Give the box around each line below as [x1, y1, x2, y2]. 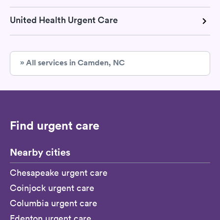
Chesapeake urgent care [10, 166, 108, 178]
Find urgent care [10, 117, 99, 133]
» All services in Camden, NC [20, 57, 125, 68]
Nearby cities [10, 145, 70, 159]
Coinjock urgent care [10, 182, 94, 193]
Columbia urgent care [10, 197, 97, 209]
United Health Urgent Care [10, 14, 118, 26]
